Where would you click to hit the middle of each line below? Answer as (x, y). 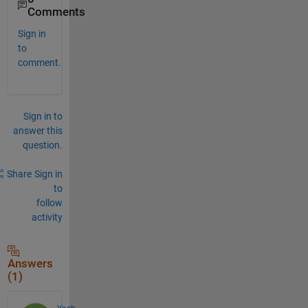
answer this (37, 130)
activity (47, 217)
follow (49, 202)
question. (42, 145)
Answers (30, 263)
